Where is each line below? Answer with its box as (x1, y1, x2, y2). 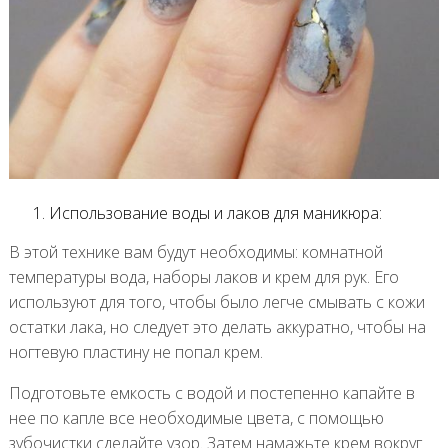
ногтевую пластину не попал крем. (8, 340, 263, 363)
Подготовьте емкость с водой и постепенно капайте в (8, 381, 415, 404)
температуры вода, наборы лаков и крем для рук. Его (8, 265, 399, 288)
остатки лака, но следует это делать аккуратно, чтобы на (8, 315, 426, 338)
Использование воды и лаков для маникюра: (48, 201, 382, 224)
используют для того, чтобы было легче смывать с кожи (8, 290, 425, 313)
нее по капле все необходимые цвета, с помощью (8, 406, 384, 429)
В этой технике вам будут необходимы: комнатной (8, 240, 383, 263)
